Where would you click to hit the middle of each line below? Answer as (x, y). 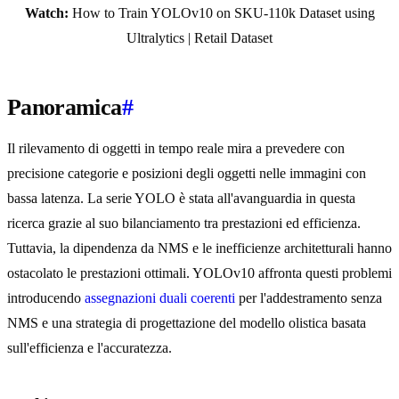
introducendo (46, 298)
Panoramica (65, 108)
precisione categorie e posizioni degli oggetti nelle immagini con (187, 174)
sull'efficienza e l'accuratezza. (90, 348)
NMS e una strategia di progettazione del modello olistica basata (187, 323)
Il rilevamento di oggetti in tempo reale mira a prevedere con (176, 149)
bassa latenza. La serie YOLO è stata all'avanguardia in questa (181, 199)
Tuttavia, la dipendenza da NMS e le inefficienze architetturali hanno (199, 248)
